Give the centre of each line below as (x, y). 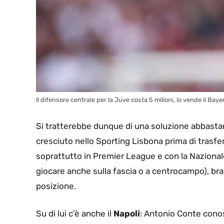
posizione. (56, 186)
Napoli (127, 214)
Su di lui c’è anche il (75, 214)
